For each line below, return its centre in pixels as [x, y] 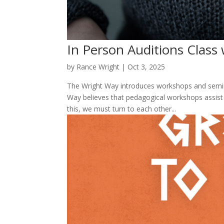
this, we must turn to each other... [122, 108]
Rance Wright [98, 66]
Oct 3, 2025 [146, 66]
